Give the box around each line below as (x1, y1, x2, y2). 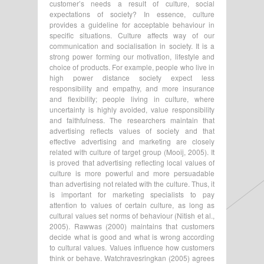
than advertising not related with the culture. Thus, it (49, 178, 214, 189)
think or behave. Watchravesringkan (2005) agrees (49, 252, 214, 263)
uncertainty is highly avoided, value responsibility (49, 104, 214, 114)
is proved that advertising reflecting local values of (49, 157, 214, 167)
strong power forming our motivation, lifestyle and (49, 51, 214, 61)
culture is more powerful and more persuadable (49, 167, 214, 178)
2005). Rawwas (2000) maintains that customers (49, 220, 214, 231)
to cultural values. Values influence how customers (49, 242, 214, 252)
